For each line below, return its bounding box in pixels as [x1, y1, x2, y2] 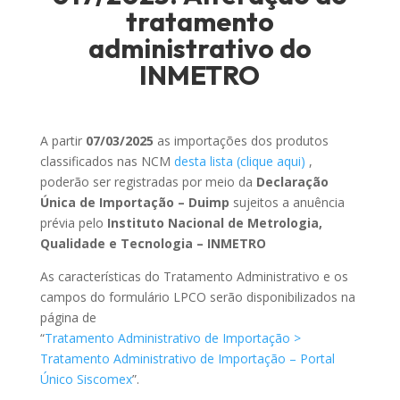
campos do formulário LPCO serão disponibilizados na [39, 288, 355, 305]
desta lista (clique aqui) [173, 153, 305, 170]
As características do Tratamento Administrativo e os [39, 268, 348, 285]
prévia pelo [39, 214, 107, 231]
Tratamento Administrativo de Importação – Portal [39, 350, 335, 367]
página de [39, 309, 96, 326]
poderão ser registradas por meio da [39, 173, 253, 190]
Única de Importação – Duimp [39, 194, 229, 211]
